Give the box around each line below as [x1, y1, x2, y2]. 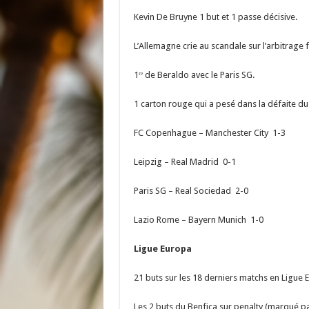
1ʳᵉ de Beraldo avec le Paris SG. [133, 69, 255, 80]
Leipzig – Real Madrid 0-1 [133, 156, 236, 167]
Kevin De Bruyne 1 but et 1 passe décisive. [133, 11, 297, 22]
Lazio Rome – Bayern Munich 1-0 [133, 214, 263, 225]
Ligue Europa [133, 243, 192, 254]
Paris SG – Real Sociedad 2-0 [133, 185, 248, 196]
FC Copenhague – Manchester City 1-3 [133, 127, 286, 138]
